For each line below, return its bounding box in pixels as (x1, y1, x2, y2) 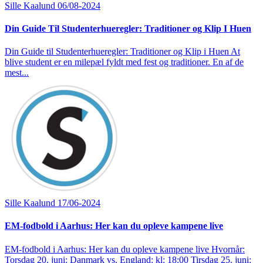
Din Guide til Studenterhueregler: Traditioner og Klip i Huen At (5, 46, 240, 57)
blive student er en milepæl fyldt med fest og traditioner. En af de (5, 57, 244, 68)
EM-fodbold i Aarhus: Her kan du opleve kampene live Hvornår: (5, 244, 245, 254)
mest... (5, 68, 29, 78)
